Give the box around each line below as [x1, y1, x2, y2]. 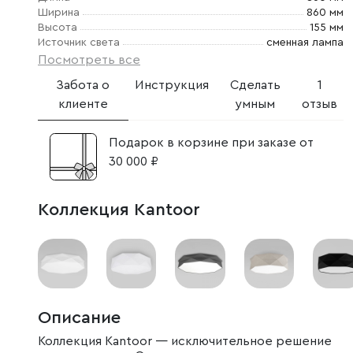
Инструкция [134, 79, 209, 91]
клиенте [58, 98, 108, 110]
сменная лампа [266, 37, 344, 48]
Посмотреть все [38, 54, 140, 66]
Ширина [38, 7, 80, 18]
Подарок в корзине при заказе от [109, 136, 314, 149]
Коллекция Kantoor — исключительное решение [38, 335, 332, 348]
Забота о [56, 79, 110, 91]
